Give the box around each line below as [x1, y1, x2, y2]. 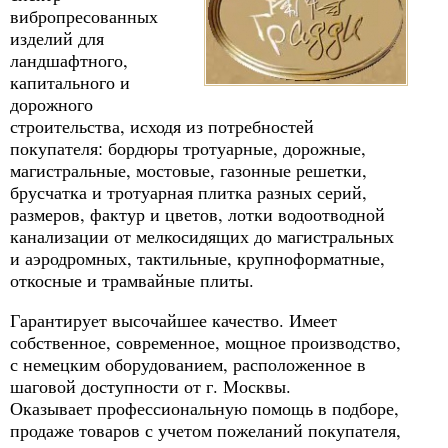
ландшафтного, [10, 48, 128, 72]
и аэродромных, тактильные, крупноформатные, [10, 246, 385, 270]
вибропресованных [10, 4, 158, 28]
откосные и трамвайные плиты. [10, 268, 254, 292]
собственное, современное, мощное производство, [10, 330, 401, 355]
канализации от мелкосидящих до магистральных [10, 224, 394, 248]
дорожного [10, 92, 93, 116]
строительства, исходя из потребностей [10, 114, 314, 138]
